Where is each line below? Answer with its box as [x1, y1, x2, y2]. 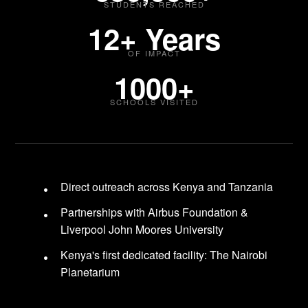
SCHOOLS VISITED [109, 96, 199, 108]
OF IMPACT [127, 47, 181, 59]
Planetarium [60, 264, 120, 280]
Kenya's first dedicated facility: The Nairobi [60, 247, 268, 263]
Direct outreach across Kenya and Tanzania [60, 179, 274, 195]
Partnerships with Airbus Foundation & [60, 204, 249, 221]
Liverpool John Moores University [60, 221, 224, 238]
